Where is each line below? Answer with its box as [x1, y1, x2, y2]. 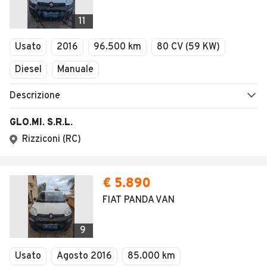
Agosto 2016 [57, 250, 112, 262]
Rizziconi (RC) [22, 133, 81, 145]
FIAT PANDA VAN [103, 194, 175, 206]
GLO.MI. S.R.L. [10, 117, 73, 129]
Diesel [15, 64, 42, 76]
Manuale [57, 64, 94, 76]
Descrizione [10, 90, 60, 102]
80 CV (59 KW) [157, 41, 220, 53]
